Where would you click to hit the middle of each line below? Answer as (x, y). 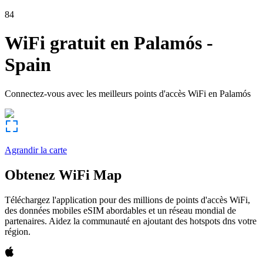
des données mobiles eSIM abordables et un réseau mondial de (120, 210)
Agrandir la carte (36, 150)
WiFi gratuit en (67, 43)
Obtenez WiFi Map (63, 175)
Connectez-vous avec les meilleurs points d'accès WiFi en (111, 93)
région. (18, 231)
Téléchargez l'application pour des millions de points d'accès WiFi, (127, 200)
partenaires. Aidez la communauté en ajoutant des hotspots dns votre (131, 221)
